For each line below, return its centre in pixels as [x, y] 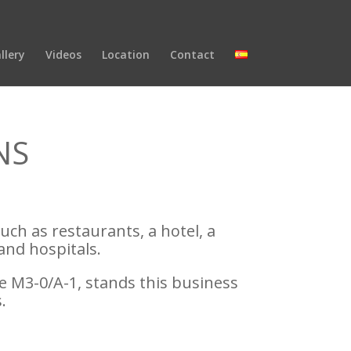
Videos [63, 54]
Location [126, 54]
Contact [192, 54]
